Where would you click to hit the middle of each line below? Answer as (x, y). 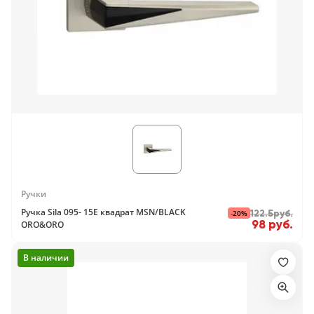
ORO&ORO (42, 225)
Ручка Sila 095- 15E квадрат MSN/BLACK (103, 212)
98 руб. (272, 225)
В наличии (46, 258)
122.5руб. (272, 213)
